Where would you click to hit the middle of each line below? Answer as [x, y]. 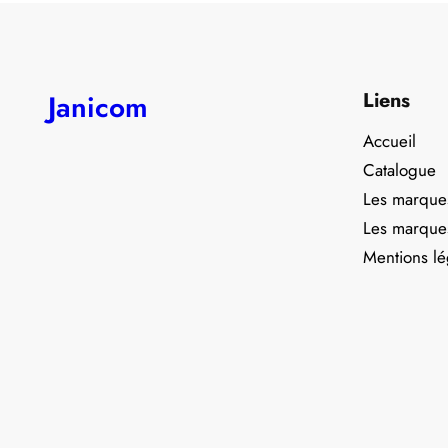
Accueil [389, 141]
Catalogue [399, 170]
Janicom [98, 107]
